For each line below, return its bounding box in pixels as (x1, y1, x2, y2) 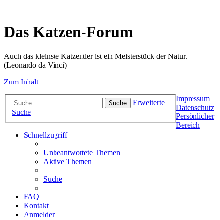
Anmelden (24, 210, 56, 219)
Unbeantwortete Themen (43, 148, 120, 157)
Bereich (175, 120, 200, 129)
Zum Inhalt (4, 77, 38, 86)
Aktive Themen (43, 157, 92, 166)
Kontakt (24, 201, 49, 210)
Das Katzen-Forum (4, 23, 133, 41)
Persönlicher (175, 111, 214, 120)
